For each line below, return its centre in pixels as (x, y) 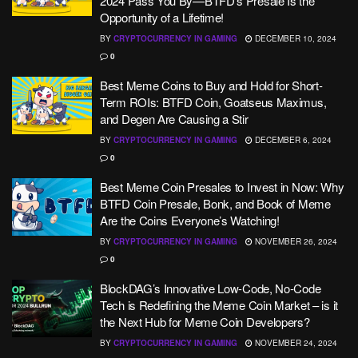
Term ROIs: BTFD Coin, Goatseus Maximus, (213, 102)
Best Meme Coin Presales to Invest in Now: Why (222, 187)
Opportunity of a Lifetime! (162, 17)
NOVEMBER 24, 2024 (295, 343)
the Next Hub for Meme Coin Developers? (207, 322)
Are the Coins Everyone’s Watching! (190, 220)
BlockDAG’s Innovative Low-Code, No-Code (211, 288)
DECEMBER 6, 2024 (292, 140)
